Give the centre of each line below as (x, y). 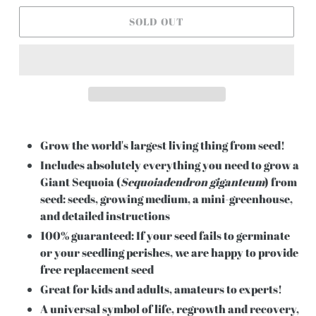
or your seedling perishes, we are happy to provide (169, 252)
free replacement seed (97, 269)
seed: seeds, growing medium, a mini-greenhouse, (166, 199)
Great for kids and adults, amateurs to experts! (161, 289)
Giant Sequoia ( (80, 182)
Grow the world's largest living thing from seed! (163, 145)
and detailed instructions (105, 215)
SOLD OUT (157, 22)
